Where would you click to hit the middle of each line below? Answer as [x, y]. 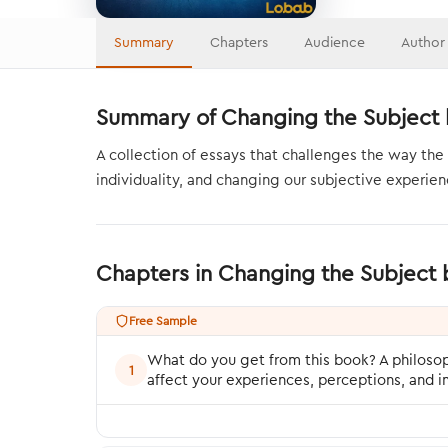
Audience [334, 42]
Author [423, 42]
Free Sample [163, 320]
